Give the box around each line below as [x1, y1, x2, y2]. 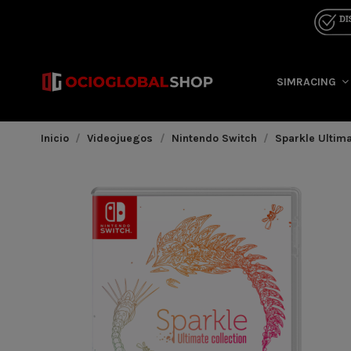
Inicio [41, 131, 69, 145]
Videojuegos [87, 131, 154, 145]
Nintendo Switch [171, 131, 257, 145]
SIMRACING [276, 75, 339, 89]
